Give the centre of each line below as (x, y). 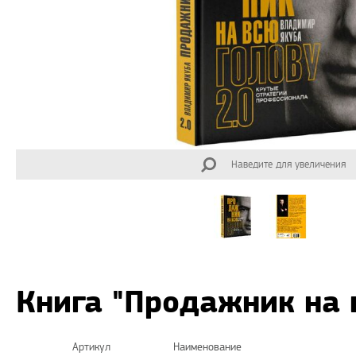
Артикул (91, 348)
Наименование (207, 348)
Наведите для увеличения (288, 165)
